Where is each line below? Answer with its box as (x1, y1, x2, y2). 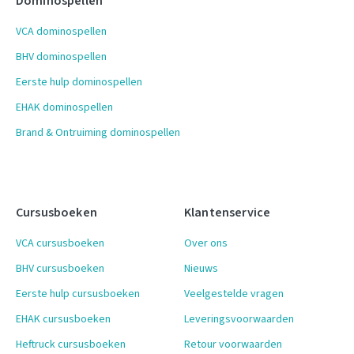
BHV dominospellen (16, 48, 107, 65)
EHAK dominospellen (16, 99, 113, 115)
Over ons (184, 235, 228, 252)
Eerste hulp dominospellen (16, 73, 142, 90)
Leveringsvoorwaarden (184, 311, 294, 328)
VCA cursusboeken (16, 235, 104, 252)
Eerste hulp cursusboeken (16, 286, 140, 303)
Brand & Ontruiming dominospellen (16, 124, 180, 141)
